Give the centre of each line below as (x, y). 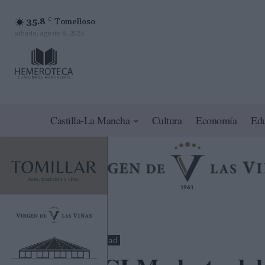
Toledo (60, 241)
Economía (216, 120)
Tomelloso (75, 22)
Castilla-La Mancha (90, 120)
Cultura (167, 120)
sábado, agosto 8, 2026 (49, 33)
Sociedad (99, 241)
